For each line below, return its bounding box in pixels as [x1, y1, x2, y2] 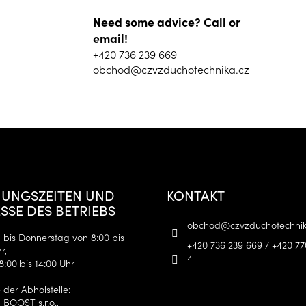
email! [92, 29, 128, 46]
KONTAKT [167, 184, 225, 204]
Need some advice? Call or [92, 12, 240, 30]
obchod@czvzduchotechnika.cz [92, 61, 249, 76]
